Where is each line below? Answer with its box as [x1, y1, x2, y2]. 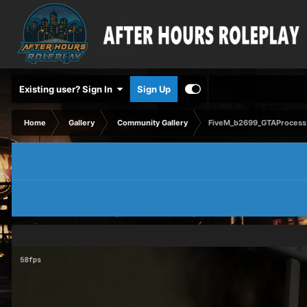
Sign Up [137, 84, 171, 95]
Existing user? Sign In [19, 84, 116, 95]
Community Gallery [117, 118, 188, 127]
